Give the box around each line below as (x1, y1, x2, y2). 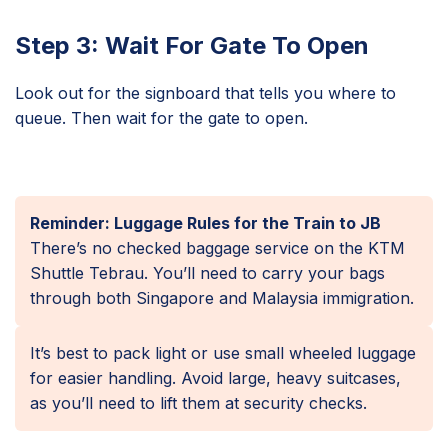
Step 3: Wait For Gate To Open (15, 30, 369, 60)
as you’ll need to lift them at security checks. (30, 392, 367, 413)
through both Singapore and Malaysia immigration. (30, 287, 414, 308)
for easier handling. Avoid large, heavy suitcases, (30, 367, 401, 388)
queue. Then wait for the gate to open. (15, 107, 308, 128)
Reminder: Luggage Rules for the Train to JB (30, 212, 381, 233)
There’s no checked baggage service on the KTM (30, 237, 405, 258)
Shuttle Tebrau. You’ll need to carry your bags (30, 262, 385, 283)
